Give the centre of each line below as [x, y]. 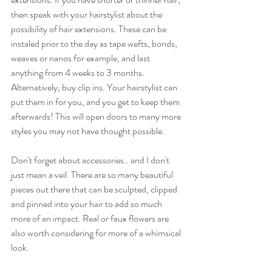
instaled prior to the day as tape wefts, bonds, [95, 44]
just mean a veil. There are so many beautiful [93, 175]
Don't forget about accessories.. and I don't [91, 160]
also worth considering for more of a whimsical [97, 233]
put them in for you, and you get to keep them [96, 102]
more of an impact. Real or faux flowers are [91, 219]
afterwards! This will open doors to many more [97, 117]
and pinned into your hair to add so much [87, 204]
